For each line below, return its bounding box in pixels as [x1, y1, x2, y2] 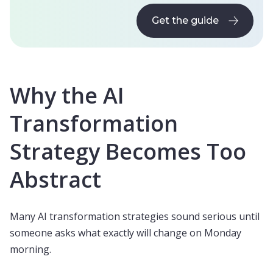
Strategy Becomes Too [10, 136, 246, 166]
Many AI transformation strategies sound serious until [10, 210, 260, 223]
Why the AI [10, 80, 124, 110]
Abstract [10, 165, 101, 194]
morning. [10, 243, 51, 256]
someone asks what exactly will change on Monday [10, 226, 241, 239]
